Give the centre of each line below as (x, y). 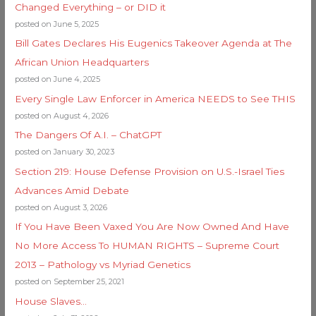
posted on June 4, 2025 (58, 79)
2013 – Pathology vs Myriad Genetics (103, 265)
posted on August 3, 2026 (61, 207)
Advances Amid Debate (72, 190)
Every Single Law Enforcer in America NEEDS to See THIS (156, 98)
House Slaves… (51, 301)
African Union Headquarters (82, 62)
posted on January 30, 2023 (65, 152)
